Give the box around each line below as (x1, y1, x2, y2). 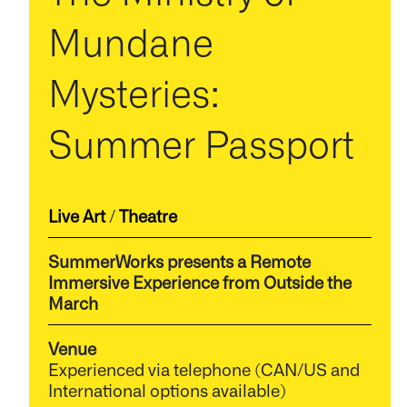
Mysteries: (47, 69, 220, 114)
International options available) (47, 380, 286, 401)
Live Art (47, 204, 105, 225)
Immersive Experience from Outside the (47, 271, 352, 292)
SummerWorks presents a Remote (47, 250, 311, 271)
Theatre (118, 204, 177, 225)
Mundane (47, 18, 213, 63)
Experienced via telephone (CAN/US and (47, 359, 360, 380)
